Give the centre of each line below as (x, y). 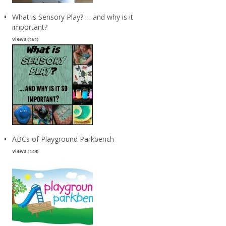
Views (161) (25, 39)
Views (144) (25, 151)
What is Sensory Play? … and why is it (72, 17)
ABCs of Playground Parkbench (63, 139)
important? (30, 27)
